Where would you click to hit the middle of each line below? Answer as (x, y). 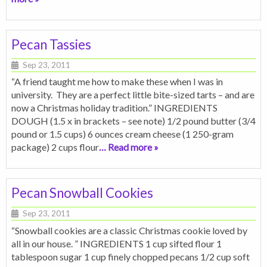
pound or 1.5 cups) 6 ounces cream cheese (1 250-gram (122, 134)
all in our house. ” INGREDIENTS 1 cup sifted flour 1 (117, 243)
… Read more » (129, 147)
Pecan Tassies (51, 44)
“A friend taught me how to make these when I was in (117, 82)
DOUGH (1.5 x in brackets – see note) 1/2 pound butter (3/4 (133, 121)
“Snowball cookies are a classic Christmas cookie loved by (129, 230)
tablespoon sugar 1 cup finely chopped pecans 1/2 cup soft (131, 256)
